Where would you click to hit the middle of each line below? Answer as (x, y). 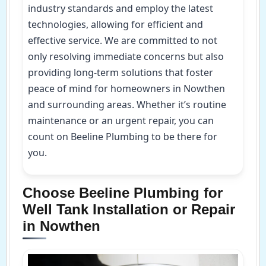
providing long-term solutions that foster (121, 73)
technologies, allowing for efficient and (115, 25)
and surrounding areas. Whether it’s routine (127, 105)
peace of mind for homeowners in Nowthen (126, 89)
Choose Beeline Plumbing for (123, 192)
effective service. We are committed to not (123, 41)
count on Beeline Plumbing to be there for (123, 137)
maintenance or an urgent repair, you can (121, 121)
